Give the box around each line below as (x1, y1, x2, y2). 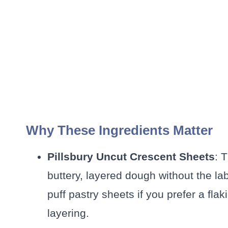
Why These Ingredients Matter (26, 122, 213, 138)
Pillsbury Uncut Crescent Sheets (47, 150, 215, 162)
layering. (47, 207, 89, 219)
